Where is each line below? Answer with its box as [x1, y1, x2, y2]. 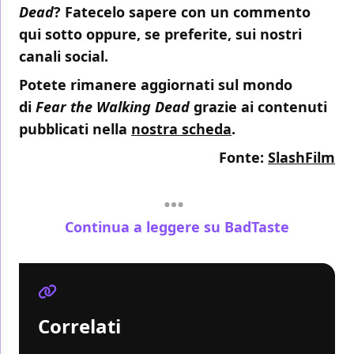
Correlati [38, 312, 121, 339]
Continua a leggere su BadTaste [65, 217, 289, 236]
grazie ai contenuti [190, 97, 327, 117]
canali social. [19, 47, 108, 66]
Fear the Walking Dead [36, 97, 190, 117]
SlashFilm [268, 148, 335, 168]
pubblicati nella [19, 119, 131, 139]
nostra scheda [131, 119, 232, 139]
